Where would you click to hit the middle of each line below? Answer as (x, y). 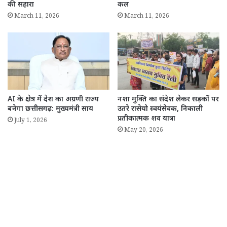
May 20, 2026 (144, 131)
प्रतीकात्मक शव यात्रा (146, 119)
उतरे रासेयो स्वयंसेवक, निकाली (160, 109)
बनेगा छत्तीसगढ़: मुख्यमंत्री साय (50, 109)
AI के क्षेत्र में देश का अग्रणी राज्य (53, 100)
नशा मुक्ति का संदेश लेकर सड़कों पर (168, 100)
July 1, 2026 (31, 122)
